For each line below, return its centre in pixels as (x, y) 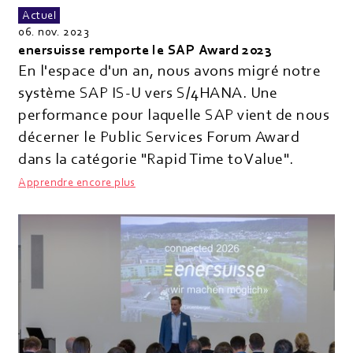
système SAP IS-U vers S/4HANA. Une (148, 93)
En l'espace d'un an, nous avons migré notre (170, 71)
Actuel (39, 15)
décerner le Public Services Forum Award (159, 137)
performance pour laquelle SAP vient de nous (174, 115)
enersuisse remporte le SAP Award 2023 (145, 50)
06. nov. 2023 (54, 32)
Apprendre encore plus (77, 182)
